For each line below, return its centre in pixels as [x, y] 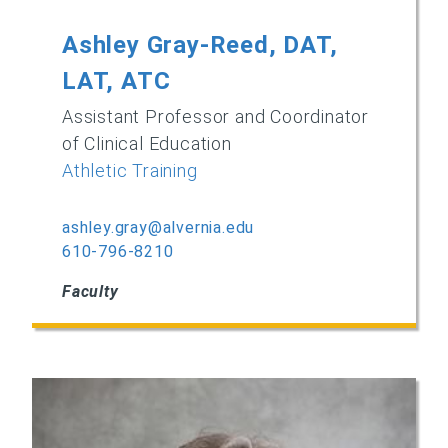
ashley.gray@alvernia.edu [158, 227]
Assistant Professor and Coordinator [215, 116]
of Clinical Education [147, 143]
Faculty [90, 291]
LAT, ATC [116, 81]
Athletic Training [130, 170]
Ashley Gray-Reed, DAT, [200, 45]
